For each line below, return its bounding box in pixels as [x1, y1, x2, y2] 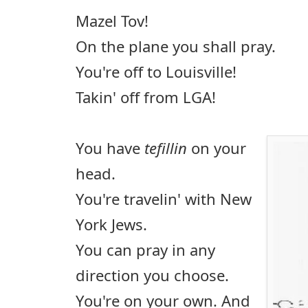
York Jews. [76, 213, 147, 234]
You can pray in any [76, 239, 215, 260]
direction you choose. [76, 264, 229, 285]
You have [76, 137, 144, 158]
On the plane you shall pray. [76, 35, 276, 56]
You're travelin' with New [76, 188, 252, 209]
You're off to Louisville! [76, 60, 236, 82]
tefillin [144, 137, 191, 158]
